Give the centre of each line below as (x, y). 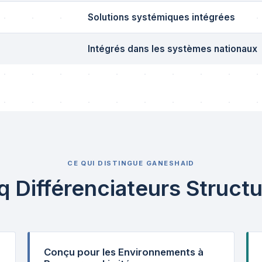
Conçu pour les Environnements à (123, 252)
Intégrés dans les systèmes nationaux (173, 49)
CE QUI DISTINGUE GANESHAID (131, 163)
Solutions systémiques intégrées (161, 17)
